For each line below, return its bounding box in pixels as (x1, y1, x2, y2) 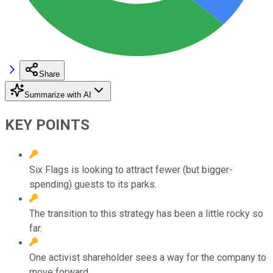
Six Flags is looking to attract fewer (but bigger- (29, 163, 233, 175)
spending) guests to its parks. (29, 178, 157, 190)
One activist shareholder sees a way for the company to (29, 251, 266, 263)
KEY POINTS (5, 116, 90, 133)
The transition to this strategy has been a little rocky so (29, 207, 263, 219)
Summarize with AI (24, 90, 91, 99)
